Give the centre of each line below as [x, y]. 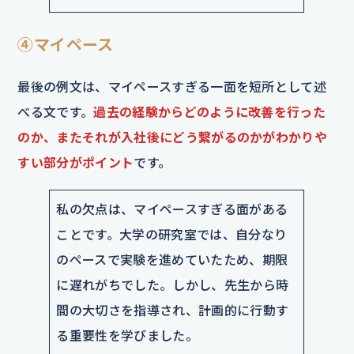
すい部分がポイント [76, 162]
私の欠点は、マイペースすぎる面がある [172, 209]
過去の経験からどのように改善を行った [210, 111]
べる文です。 [56, 111]
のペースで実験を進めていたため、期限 [172, 259]
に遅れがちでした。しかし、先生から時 [173, 284]
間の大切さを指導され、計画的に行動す [173, 310]
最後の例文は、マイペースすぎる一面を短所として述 [172, 86]
